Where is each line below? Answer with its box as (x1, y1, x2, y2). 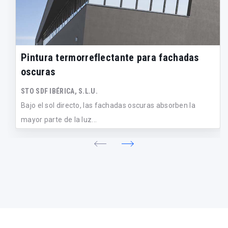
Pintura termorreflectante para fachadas (21, 51, 199, 64)
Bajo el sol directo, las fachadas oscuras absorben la (21, 101, 195, 109)
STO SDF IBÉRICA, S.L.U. (21, 87, 98, 95)
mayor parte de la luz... (21, 115, 97, 124)
